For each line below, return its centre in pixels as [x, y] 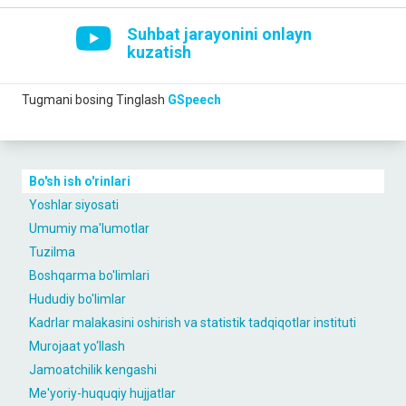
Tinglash [142, 100]
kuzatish [159, 53]
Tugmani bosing [68, 100]
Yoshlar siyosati [74, 205]
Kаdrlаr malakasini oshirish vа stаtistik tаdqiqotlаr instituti [193, 323]
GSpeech [194, 100]
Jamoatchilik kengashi [93, 370]
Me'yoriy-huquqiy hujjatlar [102, 394]
